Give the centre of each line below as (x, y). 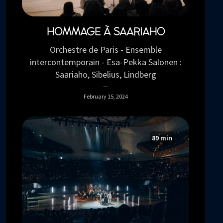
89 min (162, 138)
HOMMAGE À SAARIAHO (106, 32)
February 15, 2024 (106, 97)
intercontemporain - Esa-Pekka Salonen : (106, 62)
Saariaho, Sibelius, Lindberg (106, 75)
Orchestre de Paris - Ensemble (106, 50)
